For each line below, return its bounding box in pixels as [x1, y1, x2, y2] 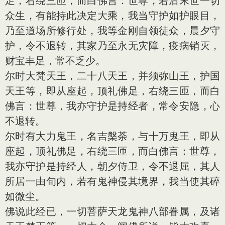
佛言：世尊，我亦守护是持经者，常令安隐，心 [5, 100, 220, 112]
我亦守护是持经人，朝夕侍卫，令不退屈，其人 [5, 160, 220, 172]
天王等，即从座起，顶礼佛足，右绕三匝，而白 [5, 85, 220, 97]
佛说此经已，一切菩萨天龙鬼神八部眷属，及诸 [5, 205, 220, 217]
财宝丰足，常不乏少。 [5, 55, 105, 67]
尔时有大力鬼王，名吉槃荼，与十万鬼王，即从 [5, 130, 220, 142]
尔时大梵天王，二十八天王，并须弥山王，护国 [5, 70, 220, 82]
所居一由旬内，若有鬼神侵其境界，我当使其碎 [5, 175, 220, 187]
